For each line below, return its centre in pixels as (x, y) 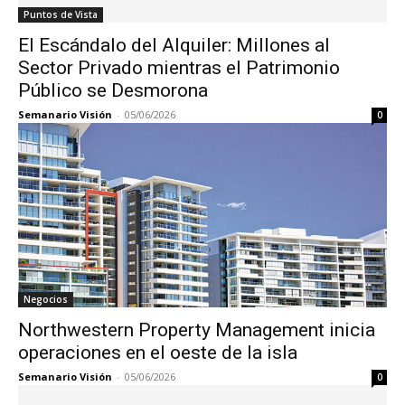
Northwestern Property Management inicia (197, 330)
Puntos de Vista (61, 14)
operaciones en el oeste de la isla (158, 353)
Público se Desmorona (113, 90)
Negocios (46, 299)
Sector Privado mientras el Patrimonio (179, 68)
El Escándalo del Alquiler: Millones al (174, 45)
